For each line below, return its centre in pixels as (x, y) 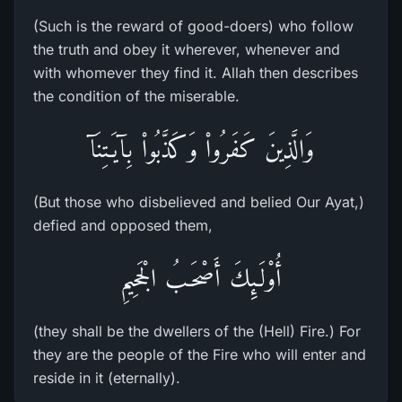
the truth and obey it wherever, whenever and (187, 49)
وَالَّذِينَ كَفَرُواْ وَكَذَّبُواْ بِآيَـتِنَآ (201, 149)
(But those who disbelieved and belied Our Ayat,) (199, 202)
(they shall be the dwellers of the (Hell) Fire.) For (197, 331)
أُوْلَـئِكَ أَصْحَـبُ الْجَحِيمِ (201, 278)
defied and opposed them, (123, 225)
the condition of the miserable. (136, 96)
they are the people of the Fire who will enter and (200, 354)
